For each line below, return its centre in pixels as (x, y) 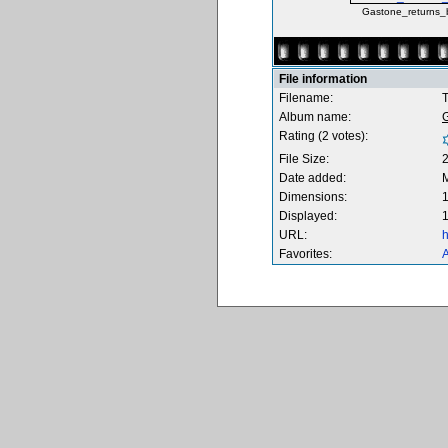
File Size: (304, 159)
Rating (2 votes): (323, 136)
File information (323, 79)
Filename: (306, 98)
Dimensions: (313, 197)
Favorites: (305, 254)
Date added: (312, 178)
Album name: (315, 117)
